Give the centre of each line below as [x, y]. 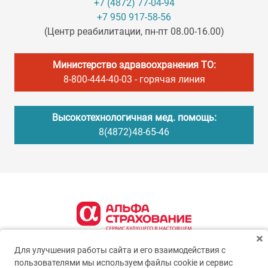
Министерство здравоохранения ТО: [134, 65]
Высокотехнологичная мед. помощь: [134, 118]
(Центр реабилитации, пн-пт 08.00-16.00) [134, 31]
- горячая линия [168, 79]
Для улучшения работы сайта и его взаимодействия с [120, 250]
